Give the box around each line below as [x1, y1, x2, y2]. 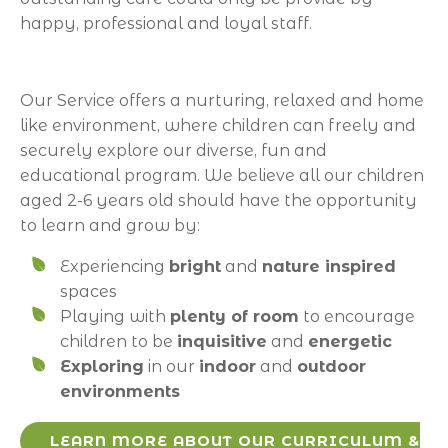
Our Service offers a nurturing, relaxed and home [20, 91, 424, 111]
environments [60, 382, 180, 402]
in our [144, 357, 199, 377]
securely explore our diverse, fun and [20, 141, 327, 161]
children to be [60, 332, 177, 352]
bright [169, 257, 221, 277]
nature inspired [262, 257, 396, 277]
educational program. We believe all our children [20, 166, 424, 186]
